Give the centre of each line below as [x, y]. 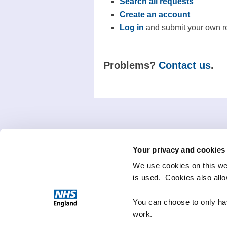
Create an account [155, 15]
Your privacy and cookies [179, 149]
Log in [131, 28]
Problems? [131, 66]
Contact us [184, 66]
